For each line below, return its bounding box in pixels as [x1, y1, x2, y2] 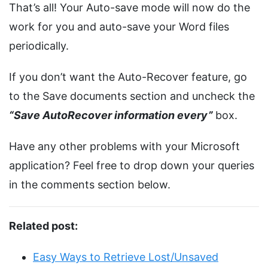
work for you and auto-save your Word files [9, 20, 229, 33]
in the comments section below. [9, 178, 170, 191]
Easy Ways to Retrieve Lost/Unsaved [33, 251, 218, 264]
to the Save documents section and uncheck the [9, 90, 255, 103]
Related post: [9, 220, 78, 233]
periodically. [9, 39, 69, 53]
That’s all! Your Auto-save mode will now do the [9, 1, 250, 14]
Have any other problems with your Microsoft [9, 140, 240, 153]
